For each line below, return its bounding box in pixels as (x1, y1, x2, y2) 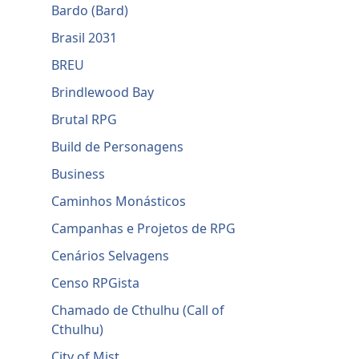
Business (51, 165, 106, 184)
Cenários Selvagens (51, 247, 170, 265)
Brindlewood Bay (51, 83, 155, 102)
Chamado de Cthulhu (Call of (51, 301, 225, 320)
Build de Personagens (51, 138, 184, 156)
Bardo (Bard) (51, 2, 129, 20)
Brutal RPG (51, 111, 118, 129)
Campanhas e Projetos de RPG (51, 220, 236, 238)
